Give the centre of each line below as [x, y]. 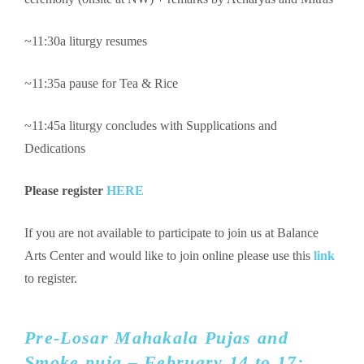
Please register [65, 191]
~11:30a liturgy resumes [86, 41]
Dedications [55, 149]
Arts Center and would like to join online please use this [169, 256]
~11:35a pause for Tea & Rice [101, 84]
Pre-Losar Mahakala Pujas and [156, 338]
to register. [52, 279]
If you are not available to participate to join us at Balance [171, 233]
